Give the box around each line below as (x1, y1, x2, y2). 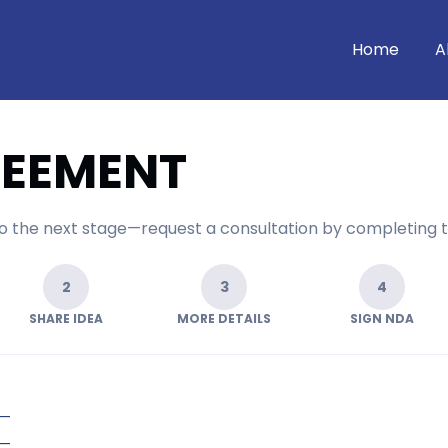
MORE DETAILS (177, 310, 271, 327)
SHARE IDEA (29, 310, 103, 327)
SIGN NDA (350, 310, 414, 327)
